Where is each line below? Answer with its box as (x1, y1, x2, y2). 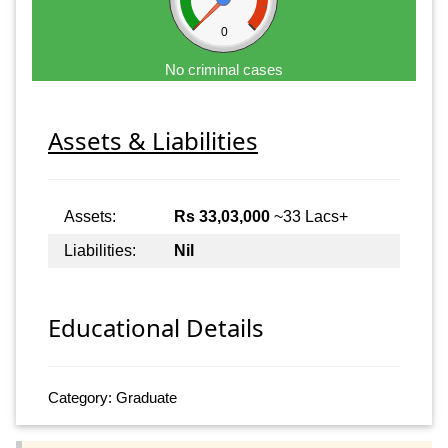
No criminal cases (165, 60, 283, 78)
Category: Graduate (48, 389, 177, 407)
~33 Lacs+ (270, 207, 348, 225)
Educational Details (48, 311, 264, 345)
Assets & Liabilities (48, 123, 258, 157)
